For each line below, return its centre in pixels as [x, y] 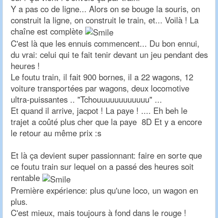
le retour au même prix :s [56, 133]
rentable [27, 178]
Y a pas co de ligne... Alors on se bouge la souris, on [105, 9]
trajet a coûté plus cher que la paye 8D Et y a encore [106, 122]
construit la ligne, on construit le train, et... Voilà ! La [105, 20]
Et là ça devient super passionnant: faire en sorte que [106, 155]
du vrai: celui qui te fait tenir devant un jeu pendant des [109, 55]
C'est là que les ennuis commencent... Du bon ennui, [105, 44]
